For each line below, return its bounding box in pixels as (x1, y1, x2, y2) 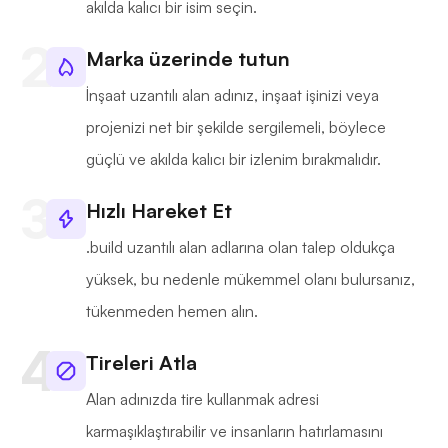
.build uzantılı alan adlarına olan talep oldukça (86, 237, 395, 258)
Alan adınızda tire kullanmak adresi (86, 389, 319, 410)
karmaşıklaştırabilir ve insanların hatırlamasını (86, 421, 383, 442)
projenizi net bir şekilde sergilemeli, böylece (86, 117, 386, 138)
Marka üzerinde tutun (86, 46, 290, 72)
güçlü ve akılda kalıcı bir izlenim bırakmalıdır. (86, 149, 381, 170)
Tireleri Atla (86, 350, 197, 376)
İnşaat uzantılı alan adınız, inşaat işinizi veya (86, 85, 379, 106)
